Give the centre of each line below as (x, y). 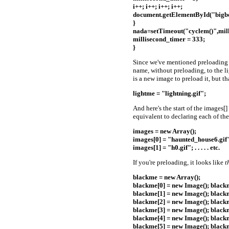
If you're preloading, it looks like (179, 163)
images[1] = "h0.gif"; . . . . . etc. (176, 148)
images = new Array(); (165, 131)
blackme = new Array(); (167, 177)
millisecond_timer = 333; (169, 39)
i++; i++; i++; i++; (158, 7)
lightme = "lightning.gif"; (169, 94)
